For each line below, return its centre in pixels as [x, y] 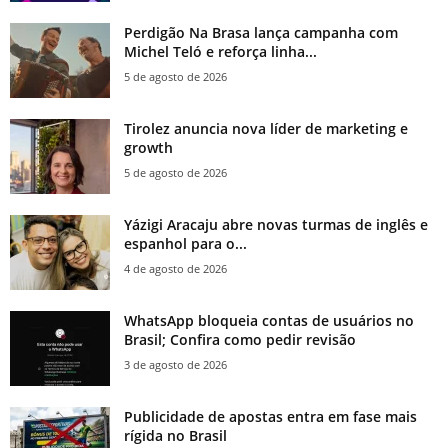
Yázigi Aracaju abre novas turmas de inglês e [276, 225]
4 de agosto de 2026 [175, 269]
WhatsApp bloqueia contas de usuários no [269, 321]
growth [148, 148]
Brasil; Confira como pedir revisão [240, 340]
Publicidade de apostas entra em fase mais [270, 417]
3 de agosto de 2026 [175, 365]
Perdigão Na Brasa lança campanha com [261, 33]
